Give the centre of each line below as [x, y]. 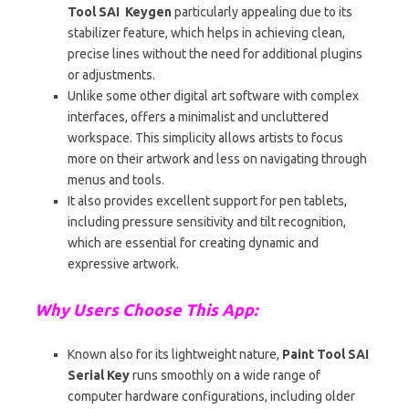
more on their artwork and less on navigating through [217, 158]
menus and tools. [116, 179]
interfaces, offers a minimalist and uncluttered [198, 116]
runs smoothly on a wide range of [225, 375]
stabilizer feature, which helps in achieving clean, [206, 32]
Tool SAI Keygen [120, 11]
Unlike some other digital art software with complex [213, 95]
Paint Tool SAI [325, 354]
